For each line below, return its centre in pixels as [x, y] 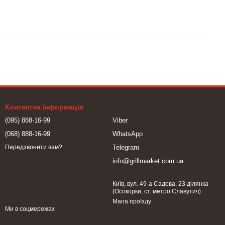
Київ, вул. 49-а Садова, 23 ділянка [160, 184]
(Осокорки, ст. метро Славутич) [157, 191]
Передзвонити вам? [34, 147]
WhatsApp [128, 134]
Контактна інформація [44, 107]
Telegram [126, 147]
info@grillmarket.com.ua [148, 161]
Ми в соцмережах [30, 209]
